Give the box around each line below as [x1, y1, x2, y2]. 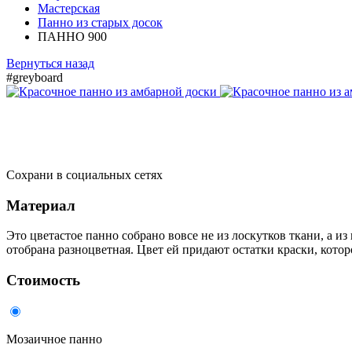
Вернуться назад [6, 56, 94, 70]
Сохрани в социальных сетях [6, 167, 163, 181]
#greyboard [6, 70, 63, 84]
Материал [6, 196, 75, 214]
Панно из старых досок [38, 15, 163, 29]
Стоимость [6, 272, 80, 289]
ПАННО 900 [38, 29, 107, 43]
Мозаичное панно [6, 332, 102, 346]
